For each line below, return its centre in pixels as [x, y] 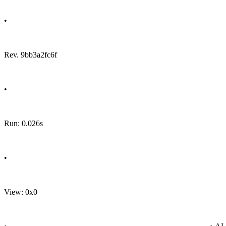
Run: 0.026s [23, 123]
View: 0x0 [21, 192]
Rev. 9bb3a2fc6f [31, 55]
